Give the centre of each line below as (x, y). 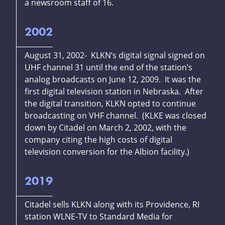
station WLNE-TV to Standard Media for (99, 217)
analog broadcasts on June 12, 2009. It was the (113, 80)
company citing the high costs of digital (98, 140)
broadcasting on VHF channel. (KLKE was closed (116, 116)
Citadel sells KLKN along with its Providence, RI (112, 205)
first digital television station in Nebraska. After (114, 92)
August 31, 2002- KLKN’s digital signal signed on (115, 55)
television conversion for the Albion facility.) (107, 152)
